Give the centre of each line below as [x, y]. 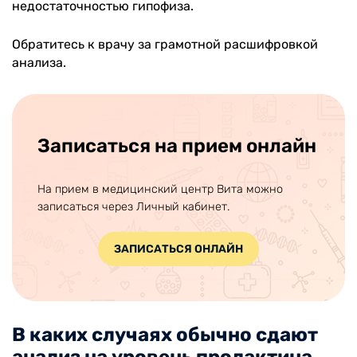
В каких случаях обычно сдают [165, 334]
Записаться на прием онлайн [177, 145]
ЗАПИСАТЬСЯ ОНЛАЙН [178, 249]
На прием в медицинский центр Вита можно [160, 189]
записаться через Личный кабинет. [133, 206]
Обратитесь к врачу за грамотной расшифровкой [165, 44]
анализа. [39, 62]
